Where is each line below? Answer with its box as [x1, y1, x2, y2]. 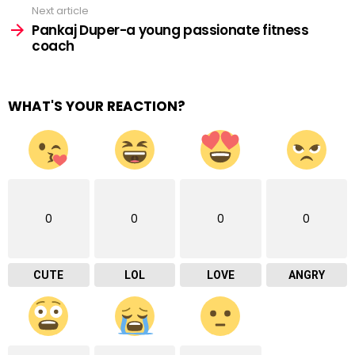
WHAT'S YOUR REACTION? [8, 97, 185, 116]
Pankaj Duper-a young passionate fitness [32, 21, 309, 40]
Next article [32, 2, 89, 18]
